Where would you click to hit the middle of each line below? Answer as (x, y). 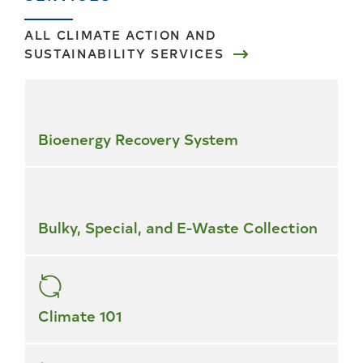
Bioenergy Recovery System (138, 138)
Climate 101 (80, 315)
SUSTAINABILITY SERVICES (124, 53)
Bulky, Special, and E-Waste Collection (178, 226)
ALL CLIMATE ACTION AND (121, 34)
